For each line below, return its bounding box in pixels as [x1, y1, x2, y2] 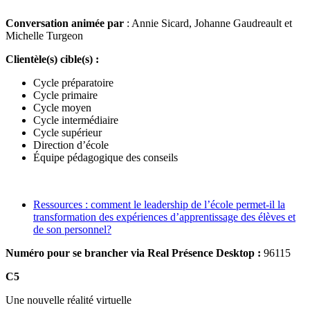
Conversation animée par [6, 17, 127, 29]
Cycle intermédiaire [33, 113, 118, 126]
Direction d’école [33, 138, 109, 151]
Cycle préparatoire [33, 76, 113, 89]
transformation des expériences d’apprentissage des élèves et [33, 210, 295, 223]
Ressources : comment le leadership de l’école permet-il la [33, 198, 285, 210]
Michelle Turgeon [6, 29, 83, 42]
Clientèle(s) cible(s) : [6, 53, 99, 65]
